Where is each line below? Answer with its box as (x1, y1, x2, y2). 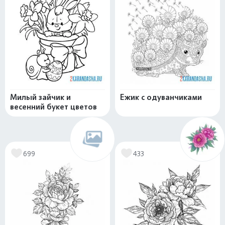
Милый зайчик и (10, 92, 71, 102)
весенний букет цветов (10, 102, 97, 112)
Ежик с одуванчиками (120, 92, 202, 102)
